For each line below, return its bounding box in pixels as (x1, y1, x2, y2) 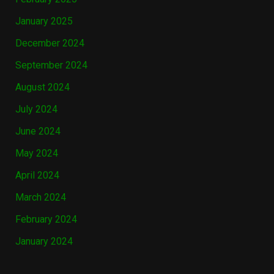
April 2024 (15, 169, 59, 182)
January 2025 (15, 15, 73, 28)
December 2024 (15, 37, 84, 50)
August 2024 (15, 81, 70, 94)
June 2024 (15, 125, 61, 138)
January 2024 (15, 235, 73, 248)
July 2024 (15, 103, 57, 116)
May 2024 (15, 147, 58, 160)
